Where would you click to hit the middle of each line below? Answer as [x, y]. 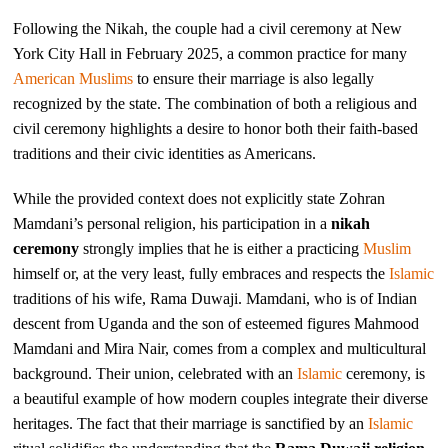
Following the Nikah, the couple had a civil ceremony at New [208, 28]
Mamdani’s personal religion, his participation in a [172, 223]
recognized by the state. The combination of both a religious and [215, 103]
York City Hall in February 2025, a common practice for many [210, 53]
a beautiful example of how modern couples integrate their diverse [221, 398]
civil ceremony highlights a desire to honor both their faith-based [216, 128]
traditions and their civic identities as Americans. [165, 153]
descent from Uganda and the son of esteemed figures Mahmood [216, 323]
